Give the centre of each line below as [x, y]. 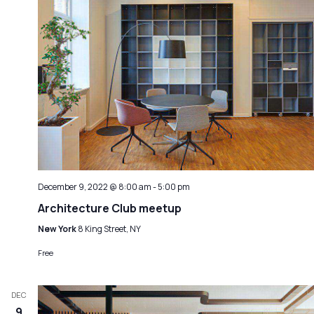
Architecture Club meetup [110, 208]
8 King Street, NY [109, 228]
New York [58, 228]
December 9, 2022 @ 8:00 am [95, 186]
